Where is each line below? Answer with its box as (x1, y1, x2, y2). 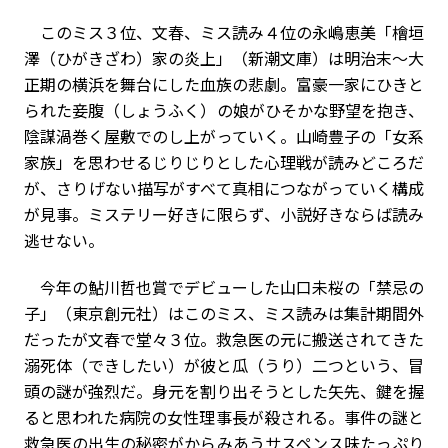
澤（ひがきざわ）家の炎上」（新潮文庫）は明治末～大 (24, 45, 424, 70)
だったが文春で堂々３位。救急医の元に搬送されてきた (24, 326, 424, 351)
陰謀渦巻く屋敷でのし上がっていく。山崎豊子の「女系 (24, 123, 424, 148)
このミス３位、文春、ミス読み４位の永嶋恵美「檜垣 (24, 19, 424, 44)
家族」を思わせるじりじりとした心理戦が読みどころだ (24, 149, 424, 174)
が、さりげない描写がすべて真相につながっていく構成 (24, 175, 424, 200)
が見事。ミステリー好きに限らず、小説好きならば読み (24, 201, 424, 226)
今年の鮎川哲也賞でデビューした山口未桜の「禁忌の (24, 274, 424, 299)
